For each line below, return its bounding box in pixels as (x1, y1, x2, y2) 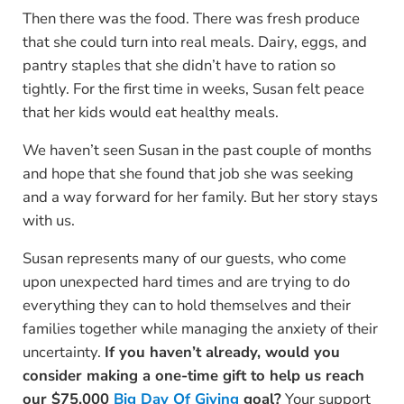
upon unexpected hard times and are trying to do (22, 271, 350, 292)
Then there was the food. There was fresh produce (22, 8, 360, 29)
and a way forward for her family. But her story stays (22, 187, 378, 207)
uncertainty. (22, 342, 105, 363)
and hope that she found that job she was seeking (22, 163, 353, 184)
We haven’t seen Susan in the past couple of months (22, 140, 372, 161)
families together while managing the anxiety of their (22, 318, 378, 339)
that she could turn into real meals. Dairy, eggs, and (22, 32, 367, 52)
